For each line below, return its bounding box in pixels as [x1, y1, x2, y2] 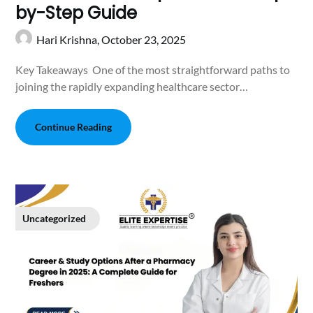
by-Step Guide [15, 1, 142, 25]
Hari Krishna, [36, 33, 102, 47]
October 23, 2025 [101, 33, 187, 47]
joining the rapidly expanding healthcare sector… [15, 80, 249, 94]
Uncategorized [22, 212, 87, 225]
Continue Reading [35, 121, 112, 133]
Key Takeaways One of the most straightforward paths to [15, 63, 291, 77]
